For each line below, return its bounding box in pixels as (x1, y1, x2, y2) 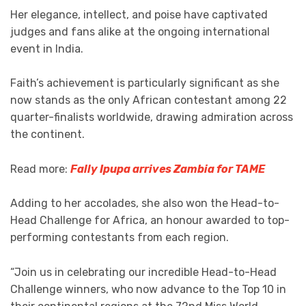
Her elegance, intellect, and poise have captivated (10, 8, 268, 21)
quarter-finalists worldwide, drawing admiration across (10, 111, 293, 124)
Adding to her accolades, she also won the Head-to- (10, 197, 279, 210)
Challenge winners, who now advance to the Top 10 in (10, 282, 286, 296)
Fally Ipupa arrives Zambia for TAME (70, 162, 265, 176)
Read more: (10, 162, 70, 176)
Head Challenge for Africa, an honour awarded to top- (10, 214, 290, 227)
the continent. (10, 128, 85, 141)
